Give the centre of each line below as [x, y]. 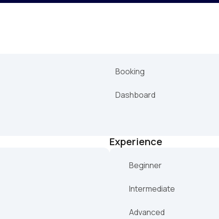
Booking [130, 72]
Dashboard [135, 95]
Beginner [145, 165]
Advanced [147, 212]
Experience [136, 142]
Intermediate [152, 189]
